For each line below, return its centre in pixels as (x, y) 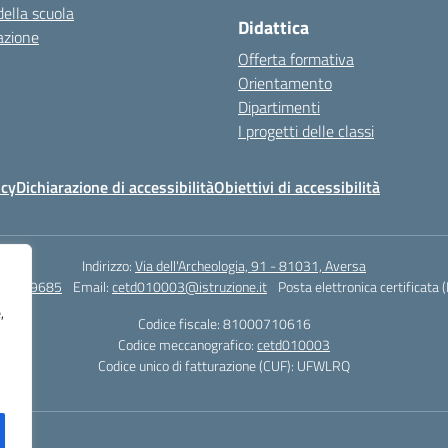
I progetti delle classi (306, 131)
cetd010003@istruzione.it (189, 286)
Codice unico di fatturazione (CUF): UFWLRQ (224, 365)
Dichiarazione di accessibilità (115, 187)
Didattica (273, 27)
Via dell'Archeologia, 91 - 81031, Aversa (250, 265)
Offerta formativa (296, 59)
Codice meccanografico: (187, 344)
